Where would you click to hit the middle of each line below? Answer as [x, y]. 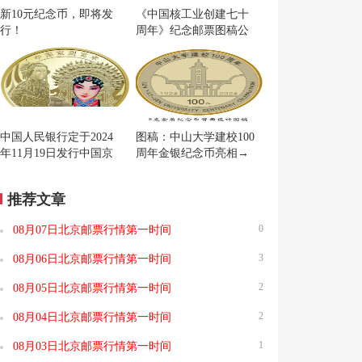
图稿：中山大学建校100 [195, 137]
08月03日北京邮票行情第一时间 [92, 346]
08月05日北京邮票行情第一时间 [92, 288]
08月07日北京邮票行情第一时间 [92, 230]
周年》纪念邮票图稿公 [192, 30]
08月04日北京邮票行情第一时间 [92, 317]
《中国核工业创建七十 [192, 14]
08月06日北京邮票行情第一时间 [92, 259]
